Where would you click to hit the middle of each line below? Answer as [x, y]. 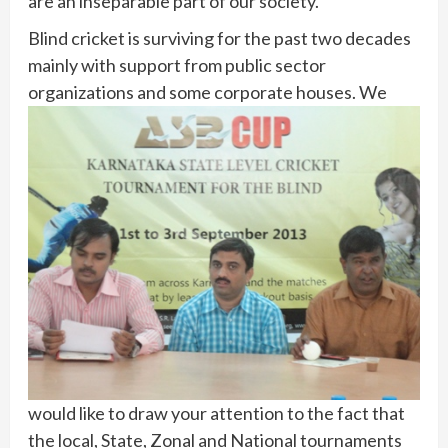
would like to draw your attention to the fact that [216, 412]
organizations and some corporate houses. [193, 91]
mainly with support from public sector [177, 64]
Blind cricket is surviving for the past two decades [219, 37]
